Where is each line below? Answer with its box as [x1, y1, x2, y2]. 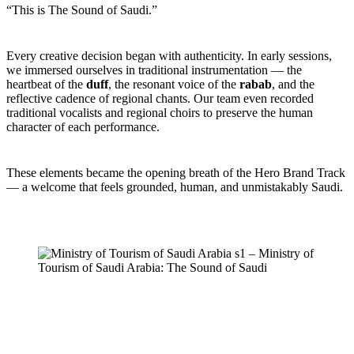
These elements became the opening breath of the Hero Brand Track [6, 166, 345, 180]
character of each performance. [6, 120, 160, 134]
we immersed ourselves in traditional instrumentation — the [6, 63, 302, 77]
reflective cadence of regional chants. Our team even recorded [6, 92, 314, 106]
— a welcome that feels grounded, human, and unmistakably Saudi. [6, 180, 343, 194]
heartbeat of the [6, 77, 86, 92]
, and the [272, 77, 314, 92]
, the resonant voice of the [108, 77, 239, 92]
